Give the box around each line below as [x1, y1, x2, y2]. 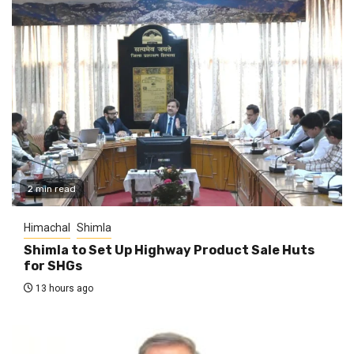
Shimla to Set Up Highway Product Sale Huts [24, 242, 314, 258]
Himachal [24, 220, 70, 234]
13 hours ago [33, 282, 93, 294]
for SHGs [24, 258, 82, 273]
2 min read [28, 183, 76, 194]
